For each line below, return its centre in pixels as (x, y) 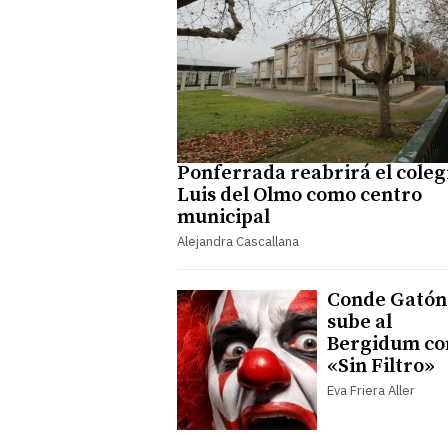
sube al (359, 322)
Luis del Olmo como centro (299, 195)
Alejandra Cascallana (238, 241)
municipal (223, 217)
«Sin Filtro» (381, 366)
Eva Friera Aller (371, 390)
